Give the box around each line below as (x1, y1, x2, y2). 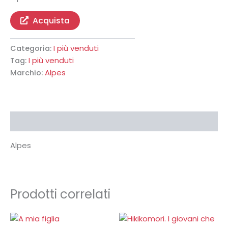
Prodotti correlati (10, 186, 110, 203)
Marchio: (10, 68, 45, 78)
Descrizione (10, 116, 55, 127)
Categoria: (10, 43, 53, 54)
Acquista (33, 15, 70, 26)
